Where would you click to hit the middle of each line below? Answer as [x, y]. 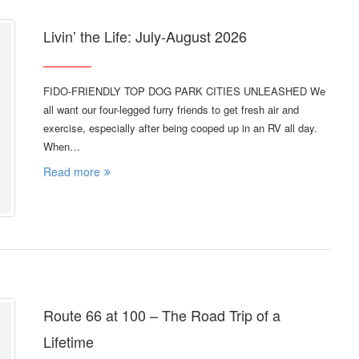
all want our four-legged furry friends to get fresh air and [171, 110]
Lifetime [69, 341]
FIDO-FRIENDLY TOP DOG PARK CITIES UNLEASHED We [184, 91]
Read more [72, 172]
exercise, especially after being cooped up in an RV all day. [180, 128]
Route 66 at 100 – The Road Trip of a [162, 315]
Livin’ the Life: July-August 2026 [145, 36]
